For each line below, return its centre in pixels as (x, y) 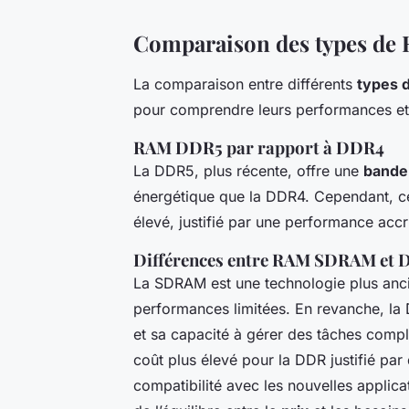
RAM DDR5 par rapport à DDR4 (259, 148)
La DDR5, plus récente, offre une (248, 171)
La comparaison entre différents (245, 84)
